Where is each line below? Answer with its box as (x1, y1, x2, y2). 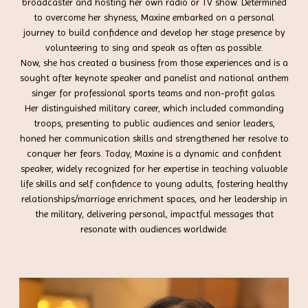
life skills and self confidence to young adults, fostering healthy (20, 177, 288, 189)
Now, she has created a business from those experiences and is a (20, 56, 288, 68)
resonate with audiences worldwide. (80, 223, 228, 234)
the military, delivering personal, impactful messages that (34, 208, 274, 219)
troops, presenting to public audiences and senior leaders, (33, 117, 275, 129)
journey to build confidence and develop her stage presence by (23, 26, 285, 38)
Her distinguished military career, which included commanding (24, 102, 284, 113)
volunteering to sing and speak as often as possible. (45, 41, 263, 53)
